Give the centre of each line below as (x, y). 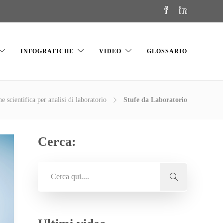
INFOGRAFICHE (47, 51)
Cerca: (57, 142)
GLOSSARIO (167, 51)
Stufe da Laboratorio (155, 100)
